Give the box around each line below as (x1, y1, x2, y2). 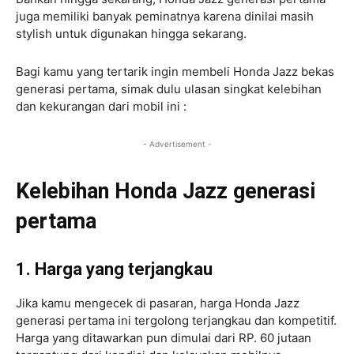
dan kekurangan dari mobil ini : (16, 98, 186, 114)
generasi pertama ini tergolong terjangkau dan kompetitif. (16, 312, 337, 328)
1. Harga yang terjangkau (16, 258, 213, 279)
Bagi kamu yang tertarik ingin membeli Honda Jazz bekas (16, 63, 334, 79)
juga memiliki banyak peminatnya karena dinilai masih (16, 8, 314, 24)
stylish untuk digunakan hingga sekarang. (16, 25, 247, 41)
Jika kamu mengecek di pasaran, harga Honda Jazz (16, 295, 299, 311)
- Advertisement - (142, 138, 212, 149)
